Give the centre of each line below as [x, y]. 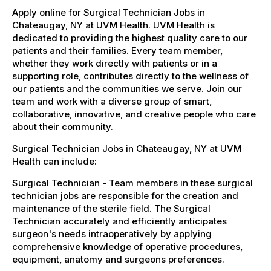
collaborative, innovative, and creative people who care [134, 114]
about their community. [63, 126]
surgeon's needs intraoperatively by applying [112, 233]
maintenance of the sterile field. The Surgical [111, 208]
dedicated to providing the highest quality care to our [130, 38]
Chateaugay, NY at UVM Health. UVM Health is [113, 25]
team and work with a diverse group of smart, [112, 101]
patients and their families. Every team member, [117, 50]
